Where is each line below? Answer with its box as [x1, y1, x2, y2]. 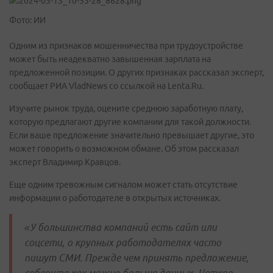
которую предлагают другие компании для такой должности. [9, 117, 251, 127]
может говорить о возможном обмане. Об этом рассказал [9, 144, 239, 154]
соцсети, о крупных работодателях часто [24, 237, 221, 248]
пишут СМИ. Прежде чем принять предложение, [24, 252, 249, 263]
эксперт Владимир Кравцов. [9, 157, 121, 167]
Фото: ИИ [9, 15, 46, 25]
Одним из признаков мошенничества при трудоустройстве [9, 41, 243, 51]
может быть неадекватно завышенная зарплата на [9, 54, 211, 64]
